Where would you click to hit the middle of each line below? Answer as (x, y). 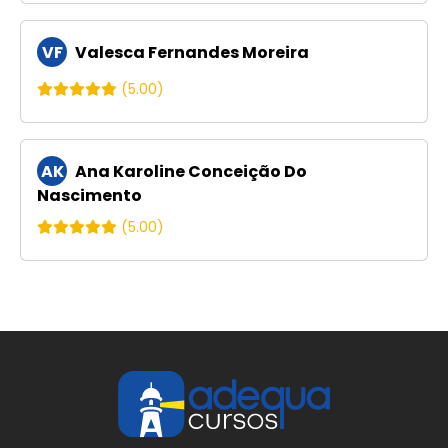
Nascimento (89, 196)
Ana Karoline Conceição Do (189, 172)
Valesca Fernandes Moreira (190, 53)
